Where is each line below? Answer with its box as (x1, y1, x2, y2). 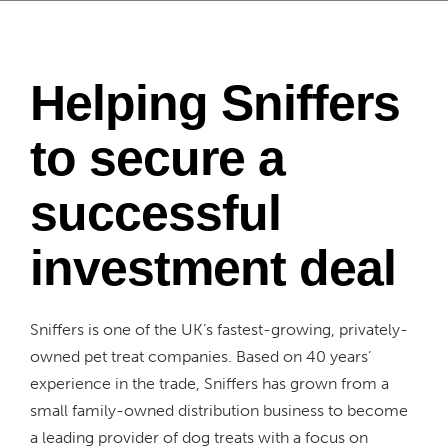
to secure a (30, 130, 285, 186)
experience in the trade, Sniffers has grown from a (30, 374, 389, 393)
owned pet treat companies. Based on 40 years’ (30, 347, 371, 366)
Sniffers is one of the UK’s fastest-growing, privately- (30, 320, 408, 339)
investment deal (30, 240, 396, 296)
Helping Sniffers (30, 75, 400, 131)
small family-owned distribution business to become (30, 401, 408, 420)
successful (30, 185, 281, 241)
